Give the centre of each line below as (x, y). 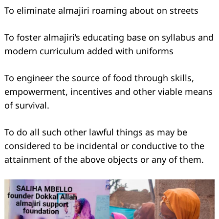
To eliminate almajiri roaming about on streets (101, 11)
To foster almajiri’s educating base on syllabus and (109, 37)
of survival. (27, 105)
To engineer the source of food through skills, (99, 78)
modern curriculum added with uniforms (89, 51)
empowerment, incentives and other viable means (109, 92)
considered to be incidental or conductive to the (104, 146)
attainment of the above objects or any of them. (104, 160)
